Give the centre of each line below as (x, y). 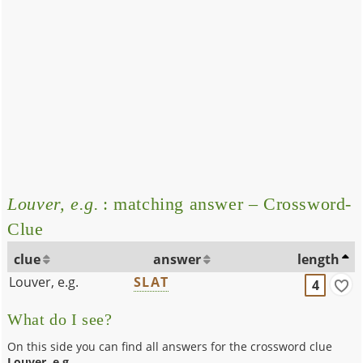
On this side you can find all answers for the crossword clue (170, 346)
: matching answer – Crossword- (226, 203)
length (319, 259)
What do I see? (60, 319)
